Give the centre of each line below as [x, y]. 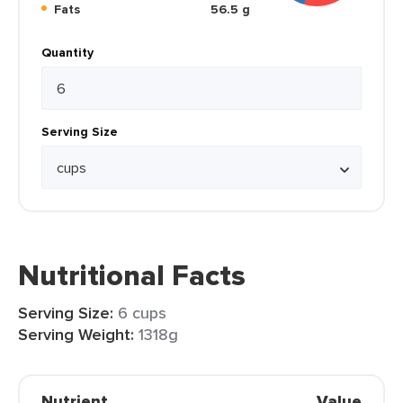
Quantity [67, 52]
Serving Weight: [76, 335]
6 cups [142, 313]
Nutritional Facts [132, 275]
